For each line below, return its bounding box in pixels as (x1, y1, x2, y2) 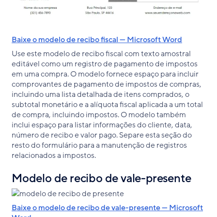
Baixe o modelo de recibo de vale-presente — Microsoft (12, 202, 203, 214)
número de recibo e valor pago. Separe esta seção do (12, 130, 192, 141)
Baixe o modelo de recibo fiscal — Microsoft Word (12, 34, 182, 46)
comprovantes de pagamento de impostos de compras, (12, 79, 201, 90)
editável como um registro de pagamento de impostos (12, 59, 198, 70)
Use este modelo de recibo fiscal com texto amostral (12, 48, 191, 60)
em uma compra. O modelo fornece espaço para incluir (12, 69, 199, 80)
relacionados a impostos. (12, 150, 96, 161)
